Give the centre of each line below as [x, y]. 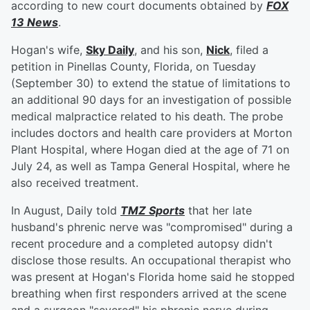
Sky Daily [110, 50]
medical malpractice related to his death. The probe [147, 117]
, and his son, [170, 50]
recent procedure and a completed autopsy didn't [142, 244]
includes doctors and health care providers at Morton [152, 133]
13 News [35, 22]
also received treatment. [75, 183]
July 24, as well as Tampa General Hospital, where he [151, 166]
